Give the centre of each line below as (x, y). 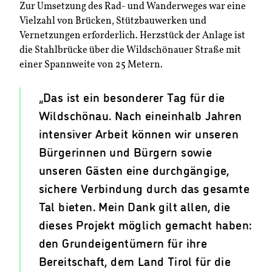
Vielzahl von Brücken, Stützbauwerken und (113, 22)
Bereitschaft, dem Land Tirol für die (134, 261)
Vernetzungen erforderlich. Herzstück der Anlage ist (132, 36)
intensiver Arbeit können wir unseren (138, 133)
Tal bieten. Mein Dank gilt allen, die (134, 206)
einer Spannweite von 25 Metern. (92, 65)
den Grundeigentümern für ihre (123, 243)
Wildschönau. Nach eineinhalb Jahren (140, 115)
